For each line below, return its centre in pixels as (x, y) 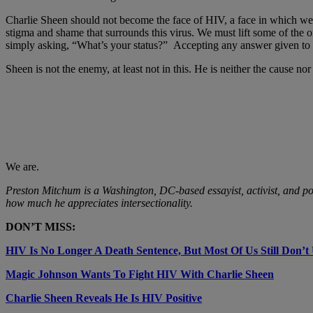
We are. (22, 167)
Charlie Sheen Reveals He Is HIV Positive (104, 298)
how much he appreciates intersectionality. (99, 203)
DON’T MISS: (41, 227)
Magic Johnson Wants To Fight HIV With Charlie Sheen (140, 275)
